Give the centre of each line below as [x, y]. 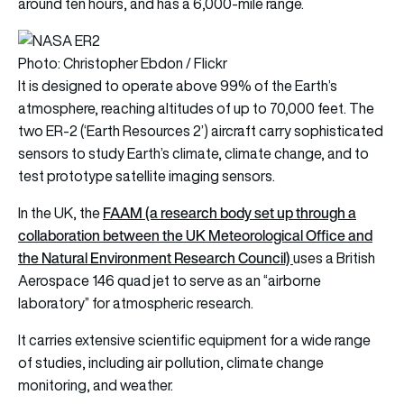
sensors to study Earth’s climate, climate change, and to [193, 154]
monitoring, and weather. [97, 386]
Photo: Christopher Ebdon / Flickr [123, 64]
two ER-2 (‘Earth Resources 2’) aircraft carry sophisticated [201, 131]
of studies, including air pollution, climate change [171, 363]
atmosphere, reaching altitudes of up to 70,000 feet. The [196, 109]
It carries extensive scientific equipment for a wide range [194, 340]
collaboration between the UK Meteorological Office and [195, 236]
